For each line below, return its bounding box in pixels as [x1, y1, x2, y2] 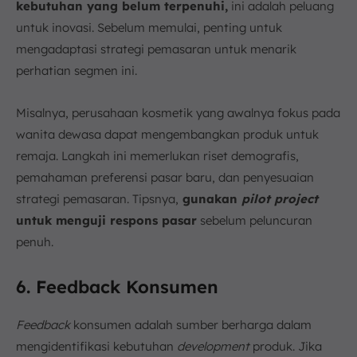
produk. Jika [249, 339, 322, 355]
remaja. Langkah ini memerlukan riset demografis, [16, 148, 299, 164]
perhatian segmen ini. [16, 63, 137, 79]
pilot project [241, 191, 318, 207]
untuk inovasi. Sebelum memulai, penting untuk [16, 20, 282, 36]
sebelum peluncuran [197, 213, 312, 229]
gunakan [178, 191, 241, 207]
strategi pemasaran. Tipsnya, [16, 191, 178, 207]
